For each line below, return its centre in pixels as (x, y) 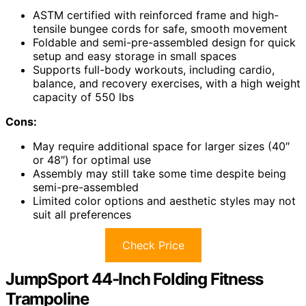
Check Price (153, 245)
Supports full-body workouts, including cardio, (154, 69)
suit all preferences (82, 214)
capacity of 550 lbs (83, 97)
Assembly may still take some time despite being (159, 173)
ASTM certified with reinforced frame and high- (156, 15)
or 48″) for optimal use (92, 159)
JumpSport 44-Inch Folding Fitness (134, 279)
